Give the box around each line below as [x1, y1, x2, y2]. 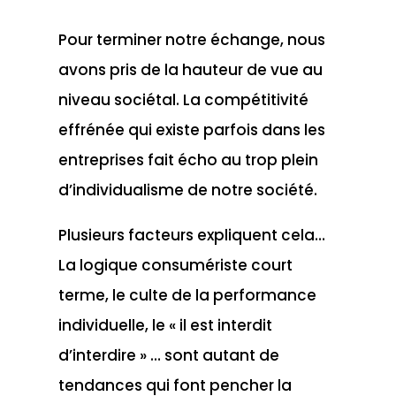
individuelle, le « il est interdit [57, 314, 272, 336]
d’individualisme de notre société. [57, 179, 317, 201]
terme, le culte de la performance [57, 284, 316, 306]
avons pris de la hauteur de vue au [57, 58, 323, 80]
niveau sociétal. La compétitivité [57, 88, 308, 110]
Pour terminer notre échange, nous [57, 28, 325, 50]
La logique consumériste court [57, 254, 293, 276]
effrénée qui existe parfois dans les [57, 118, 325, 141]
